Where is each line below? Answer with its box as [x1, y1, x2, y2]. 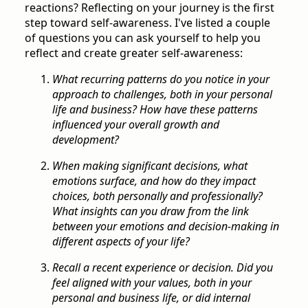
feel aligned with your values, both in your [52, 275, 252, 291]
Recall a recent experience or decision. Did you [52, 260, 273, 276]
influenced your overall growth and [52, 117, 219, 133]
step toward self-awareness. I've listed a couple [25, 15, 270, 31]
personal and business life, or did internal [52, 290, 250, 306]
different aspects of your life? [52, 234, 190, 250]
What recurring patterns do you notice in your [52, 71, 269, 87]
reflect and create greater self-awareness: [25, 45, 243, 61]
